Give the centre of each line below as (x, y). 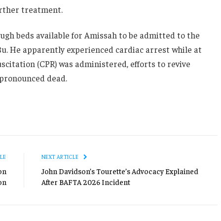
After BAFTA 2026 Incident (86, 182)
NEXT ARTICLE (60, 156)
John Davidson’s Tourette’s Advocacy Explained (120, 171)
